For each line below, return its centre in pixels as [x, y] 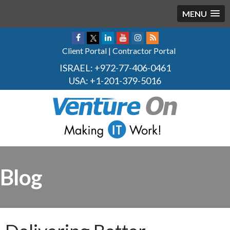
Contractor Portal [144, 51]
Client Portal [84, 51]
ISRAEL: [77, 68]
